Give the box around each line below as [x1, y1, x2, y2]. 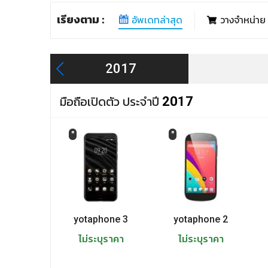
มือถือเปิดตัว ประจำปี [60, 92, 162, 111]
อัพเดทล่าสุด [132, 12, 182, 27]
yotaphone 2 [173, 213, 229, 225]
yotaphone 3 [73, 213, 128, 225]
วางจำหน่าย [220, 12, 266, 27]
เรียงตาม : [57, 11, 106, 28]
